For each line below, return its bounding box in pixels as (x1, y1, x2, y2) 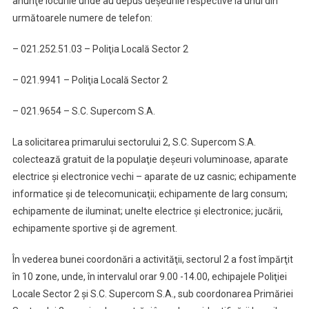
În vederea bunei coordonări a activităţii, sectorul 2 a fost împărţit (12, 254, 293, 265)
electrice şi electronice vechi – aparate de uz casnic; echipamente (12, 171, 297, 182)
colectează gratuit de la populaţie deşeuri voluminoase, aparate (12, 154, 288, 165)
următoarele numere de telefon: (12, 12, 152, 23)
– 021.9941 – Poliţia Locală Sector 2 (12, 74, 168, 86)
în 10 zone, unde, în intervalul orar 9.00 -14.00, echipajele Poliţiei (12, 271, 287, 282)
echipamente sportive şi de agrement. (12, 223, 177, 234)
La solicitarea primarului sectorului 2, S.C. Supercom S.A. (12, 137, 256, 148)
